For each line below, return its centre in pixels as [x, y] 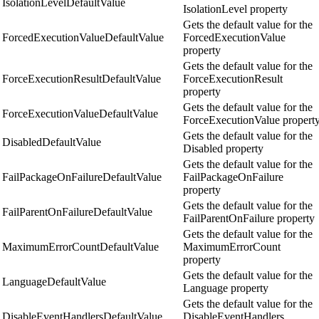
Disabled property [223, 149]
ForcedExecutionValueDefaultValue [83, 38]
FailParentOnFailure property [249, 219]
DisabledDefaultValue [52, 142]
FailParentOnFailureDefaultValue [77, 212]
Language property [226, 288]
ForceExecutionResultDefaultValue [82, 79]
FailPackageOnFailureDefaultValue [82, 177]
